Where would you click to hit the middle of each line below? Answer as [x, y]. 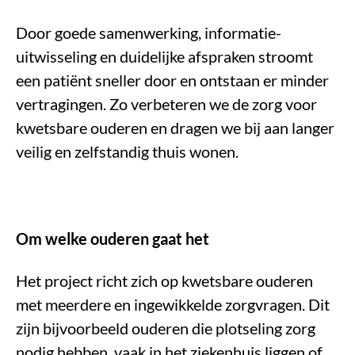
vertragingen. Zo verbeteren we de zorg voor [166, 104]
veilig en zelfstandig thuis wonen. [127, 152]
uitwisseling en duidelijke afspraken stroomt [164, 57]
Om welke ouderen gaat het [113, 239]
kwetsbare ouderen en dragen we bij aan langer [175, 128]
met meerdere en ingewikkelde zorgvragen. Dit [173, 305]
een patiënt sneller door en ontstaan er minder [172, 80]
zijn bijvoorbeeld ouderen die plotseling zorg [166, 328]
